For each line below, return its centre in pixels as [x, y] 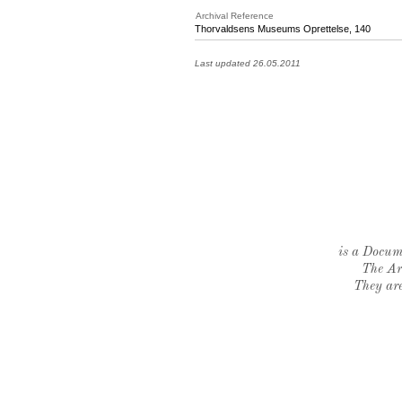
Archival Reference [235, 15]
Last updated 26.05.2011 [248, 63]
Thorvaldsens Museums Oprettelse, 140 [283, 28]
